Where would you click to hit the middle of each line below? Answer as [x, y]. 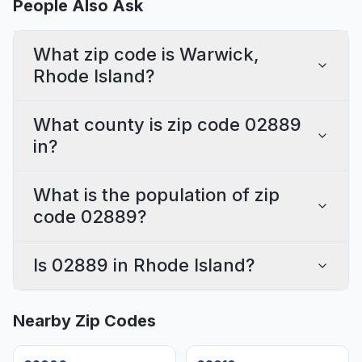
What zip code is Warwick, [146, 54]
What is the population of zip [156, 195]
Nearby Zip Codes [84, 321]
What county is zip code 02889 [167, 124]
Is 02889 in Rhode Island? [144, 265]
